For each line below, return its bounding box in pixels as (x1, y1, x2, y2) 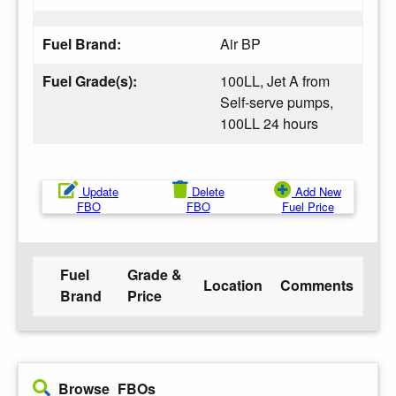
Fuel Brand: (42, 33, 125, 54)
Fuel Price (281, 197, 334, 215)
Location (203, 274, 263, 295)
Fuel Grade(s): (42, 70, 141, 91)
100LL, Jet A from (220, 70, 330, 91)
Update (82, 182, 118, 200)
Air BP (220, 33, 261, 54)
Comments (280, 274, 354, 295)
